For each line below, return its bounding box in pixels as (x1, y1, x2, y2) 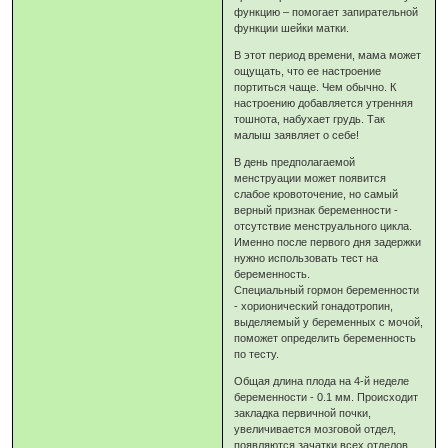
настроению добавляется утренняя (234, 97, 414, 110)
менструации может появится (234, 172, 387, 185)
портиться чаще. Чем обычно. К (234, 81, 397, 94)
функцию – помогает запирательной (234, 6, 419, 19)
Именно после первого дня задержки (234, 236, 422, 249)
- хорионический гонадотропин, (234, 300, 394, 313)
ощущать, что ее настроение (234, 65, 382, 78)
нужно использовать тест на (234, 252, 379, 265)
